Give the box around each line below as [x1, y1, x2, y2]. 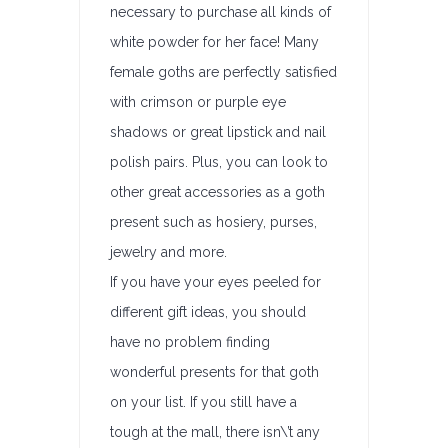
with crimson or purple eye [110, 94, 286, 110]
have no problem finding [110, 334, 270, 350]
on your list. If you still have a [110, 394, 297, 410]
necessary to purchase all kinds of [110, 4, 331, 20]
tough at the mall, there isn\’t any [110, 424, 320, 440]
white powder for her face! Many [110, 34, 319, 50]
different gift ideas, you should [110, 304, 306, 320]
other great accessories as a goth [110, 184, 325, 200]
